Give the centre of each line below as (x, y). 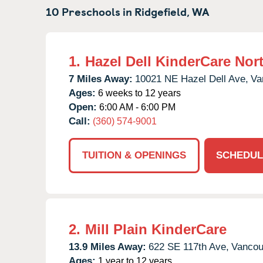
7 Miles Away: (101, 79)
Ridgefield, (162, 11)
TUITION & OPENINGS (134, 155)
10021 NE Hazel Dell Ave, (192, 79)
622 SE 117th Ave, (189, 247)
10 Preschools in (90, 11)
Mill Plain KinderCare (156, 229)
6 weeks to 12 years (138, 93)
